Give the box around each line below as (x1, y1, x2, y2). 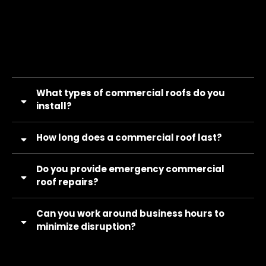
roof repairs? (36, 175, 99, 188)
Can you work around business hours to (36, 207, 224, 220)
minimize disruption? (36, 220, 136, 233)
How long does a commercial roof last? (36, 131, 222, 144)
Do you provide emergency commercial (36, 162, 224, 175)
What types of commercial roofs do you (36, 86, 225, 99)
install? (36, 99, 72, 112)
